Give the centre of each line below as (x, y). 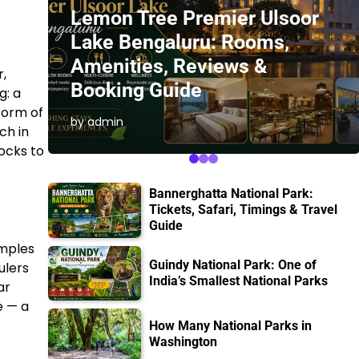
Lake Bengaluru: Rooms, (179, 42)
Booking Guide (136, 90)
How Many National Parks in (231, 326)
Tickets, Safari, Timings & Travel (244, 210)
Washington (184, 342)
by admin (97, 122)
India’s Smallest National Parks (239, 280)
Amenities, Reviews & (168, 66)
